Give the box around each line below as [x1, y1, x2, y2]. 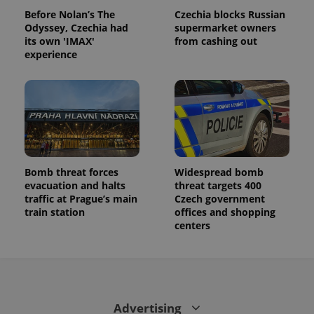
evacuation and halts [25, 179, 125, 193]
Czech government [175, 192, 265, 206]
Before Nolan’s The [25, 8, 115, 22]
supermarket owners [175, 21, 276, 35]
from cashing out [175, 34, 257, 48]
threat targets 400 [175, 179, 261, 193]
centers [175, 219, 210, 233]
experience [25, 48, 77, 62]
